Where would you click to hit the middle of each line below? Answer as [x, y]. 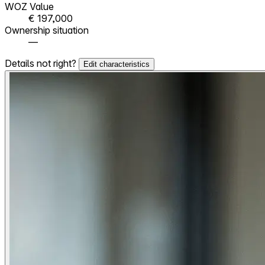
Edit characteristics [117, 64]
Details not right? [42, 63]
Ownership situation [47, 30]
